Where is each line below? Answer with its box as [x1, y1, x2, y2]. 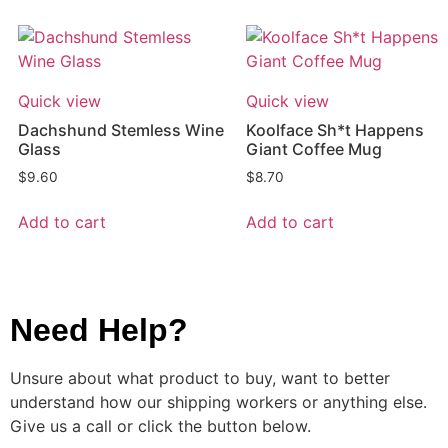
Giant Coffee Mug [246, 139, 382, 160]
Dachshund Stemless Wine [18, 120, 224, 141]
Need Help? [9, 312, 188, 349]
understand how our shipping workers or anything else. [9, 392, 427, 413]
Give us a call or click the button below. [9, 416, 311, 437]
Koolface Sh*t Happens [246, 120, 424, 141]
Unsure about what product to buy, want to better [9, 368, 390, 389]
